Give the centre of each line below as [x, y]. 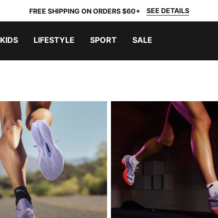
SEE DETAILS [168, 10]
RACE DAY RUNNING [149, 107]
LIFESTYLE [54, 40]
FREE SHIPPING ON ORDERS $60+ [85, 11]
